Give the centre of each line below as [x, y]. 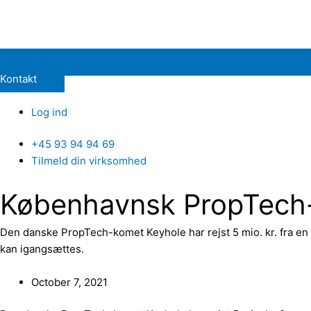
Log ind [49, 112]
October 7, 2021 [69, 282]
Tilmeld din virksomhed [89, 161]
